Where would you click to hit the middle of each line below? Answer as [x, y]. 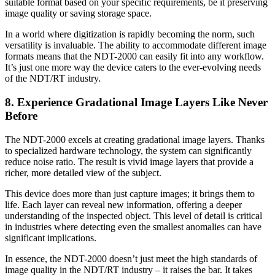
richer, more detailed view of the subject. [83, 172]
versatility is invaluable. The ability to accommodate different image [136, 45]
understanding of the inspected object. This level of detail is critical [134, 215]
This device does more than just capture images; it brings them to [130, 193]
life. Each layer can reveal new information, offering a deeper [123, 204]
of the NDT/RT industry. [53, 79]
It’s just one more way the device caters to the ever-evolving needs [133, 68]
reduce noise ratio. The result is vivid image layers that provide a [129, 161]
